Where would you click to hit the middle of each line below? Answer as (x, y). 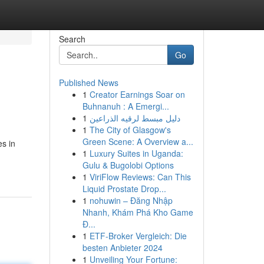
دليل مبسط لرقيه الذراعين (135, 118)
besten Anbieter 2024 (122, 247)
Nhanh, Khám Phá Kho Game (138, 212)
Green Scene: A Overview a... (138, 141)
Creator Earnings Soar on (137, 94)
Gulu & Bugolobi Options (128, 165)
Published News (88, 82)
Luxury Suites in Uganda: (136, 153)
